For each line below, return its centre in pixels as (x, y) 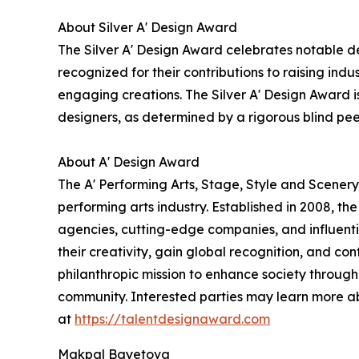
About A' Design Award (129, 162)
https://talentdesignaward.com (172, 319)
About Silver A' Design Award (147, 28)
